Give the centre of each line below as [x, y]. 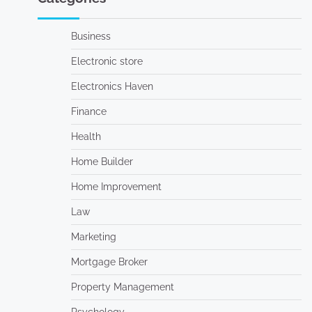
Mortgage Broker [109, 262]
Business [91, 36]
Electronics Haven [112, 86]
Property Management [122, 287]
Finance [88, 111]
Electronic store [107, 61]
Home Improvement [116, 187]
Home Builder [102, 162]
